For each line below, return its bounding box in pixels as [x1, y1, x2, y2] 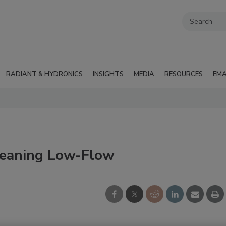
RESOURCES [164, 70, 203, 79]
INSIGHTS [93, 70, 124, 79]
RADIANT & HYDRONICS [6, 70, 83, 79]
